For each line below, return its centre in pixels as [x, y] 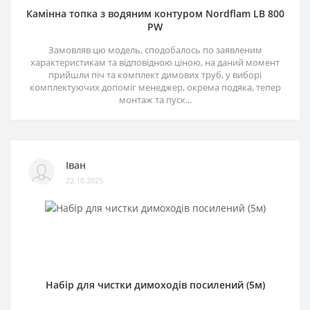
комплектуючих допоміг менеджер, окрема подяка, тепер [155, 87]
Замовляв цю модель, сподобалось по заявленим [155, 50]
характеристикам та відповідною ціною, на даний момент [155, 62]
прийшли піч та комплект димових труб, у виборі [155, 75]
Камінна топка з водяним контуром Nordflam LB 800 [155, 13]
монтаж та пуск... [155, 100]
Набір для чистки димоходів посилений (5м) [155, 284]
